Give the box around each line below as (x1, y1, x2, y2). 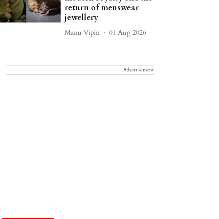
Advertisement (123, 66, 153, 73)
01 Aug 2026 (109, 27, 147, 37)
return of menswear (65, 2, 139, 13)
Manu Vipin (65, 27, 100, 37)
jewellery (65, 12, 99, 23)
